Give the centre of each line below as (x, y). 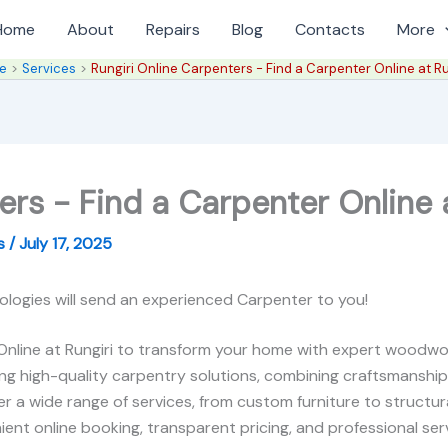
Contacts (330, 29)
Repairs (173, 29)
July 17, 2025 (65, 243)
